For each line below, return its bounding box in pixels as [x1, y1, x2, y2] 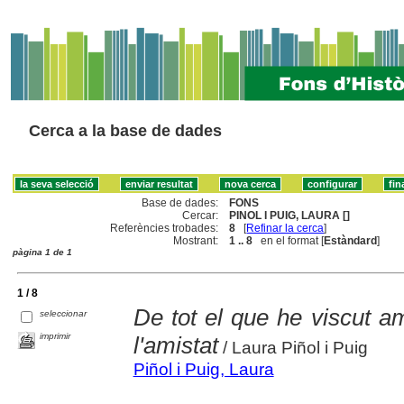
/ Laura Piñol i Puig [217, 337, 368, 357]
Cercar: [182, 208, 219, 222]
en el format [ [252, 234, 325, 247]
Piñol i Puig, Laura [133, 359, 274, 379]
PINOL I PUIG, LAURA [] [229, 208, 351, 222]
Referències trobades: [110, 221, 219, 234]
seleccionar [40, 308, 87, 318]
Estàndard [324, 234, 378, 247]
